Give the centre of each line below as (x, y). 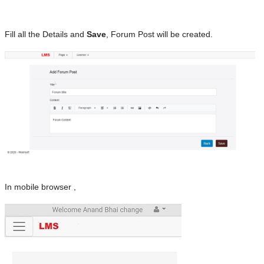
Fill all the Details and (46, 34)
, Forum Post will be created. (159, 34)
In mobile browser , (40, 187)
